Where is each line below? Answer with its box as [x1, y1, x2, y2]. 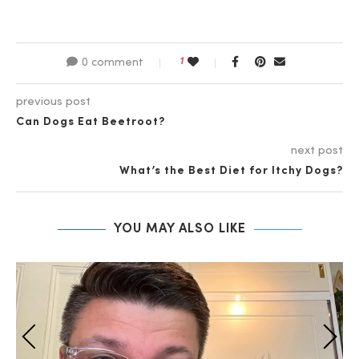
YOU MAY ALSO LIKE [113, 223, 246, 236]
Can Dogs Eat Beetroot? [16, 117, 165, 129]
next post [291, 145, 343, 158]
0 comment [81, 58, 143, 70]
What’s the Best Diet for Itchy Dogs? [119, 166, 343, 178]
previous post [16, 96, 91, 109]
